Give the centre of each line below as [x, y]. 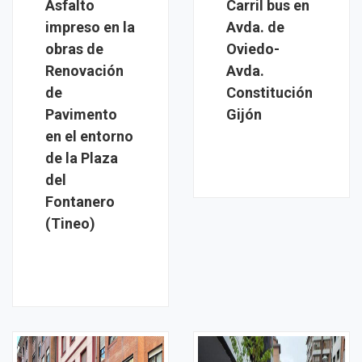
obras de [74, 49]
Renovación [84, 71]
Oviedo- [253, 49]
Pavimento [81, 114]
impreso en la [90, 27]
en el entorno [89, 136]
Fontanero [80, 202]
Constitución [269, 93]
